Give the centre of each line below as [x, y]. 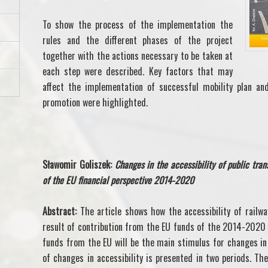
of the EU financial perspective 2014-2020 [118, 180]
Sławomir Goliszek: [79, 165]
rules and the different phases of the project [138, 40]
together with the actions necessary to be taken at [138, 56]
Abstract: [61, 211]
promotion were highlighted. [95, 103]
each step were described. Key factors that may [138, 71]
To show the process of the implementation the [138, 25]
